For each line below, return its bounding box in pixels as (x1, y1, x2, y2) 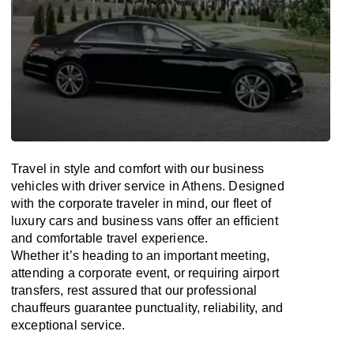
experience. (141, 232, 209, 245)
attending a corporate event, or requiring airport (11, 266, 279, 280)
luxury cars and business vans (11, 214, 187, 228)
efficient (233, 214, 278, 228)
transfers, (11, 284, 67, 297)
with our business (160, 162, 265, 175)
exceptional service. (11, 318, 126, 332)
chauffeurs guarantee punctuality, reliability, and (11, 301, 284, 314)
